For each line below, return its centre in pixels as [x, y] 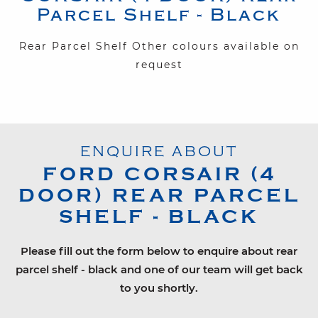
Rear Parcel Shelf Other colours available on [159, 46]
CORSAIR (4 [200, 175]
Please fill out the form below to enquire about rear [159, 251]
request [159, 65]
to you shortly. [159, 288]
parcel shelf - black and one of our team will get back [159, 270]
